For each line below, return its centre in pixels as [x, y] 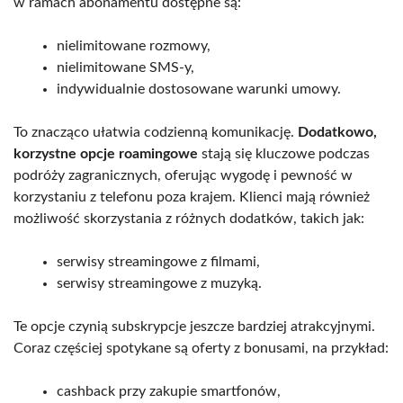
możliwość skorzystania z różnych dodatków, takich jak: [189, 218]
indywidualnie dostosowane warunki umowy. [199, 89]
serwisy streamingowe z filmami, [158, 261]
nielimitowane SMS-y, [125, 67]
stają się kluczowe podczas [284, 153]
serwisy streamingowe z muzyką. [159, 283]
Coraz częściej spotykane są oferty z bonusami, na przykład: [201, 348]
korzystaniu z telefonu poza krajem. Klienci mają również [192, 197]
